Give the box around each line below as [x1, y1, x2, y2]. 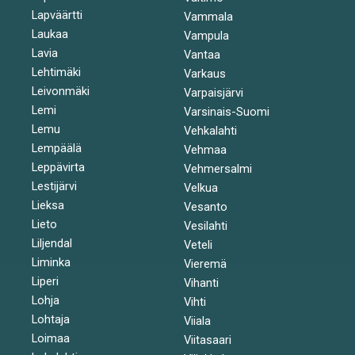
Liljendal [32, 235, 72, 250]
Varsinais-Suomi [183, 104, 269, 119]
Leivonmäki [32, 83, 90, 98]
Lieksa [32, 197, 64, 212]
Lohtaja [32, 311, 70, 326]
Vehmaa [183, 142, 227, 157]
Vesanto [183, 199, 227, 214]
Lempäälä [32, 140, 82, 155]
